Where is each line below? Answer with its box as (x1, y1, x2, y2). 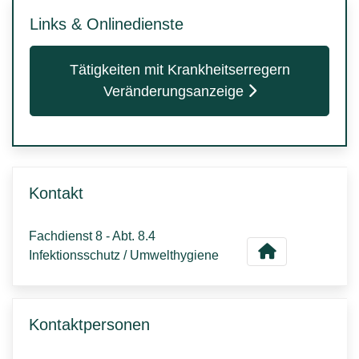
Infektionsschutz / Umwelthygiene (29, 248, 219, 262)
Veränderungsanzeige (103, 83, 244, 99)
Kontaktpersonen (29, 316, 150, 333)
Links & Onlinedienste (30, 15, 184, 33)
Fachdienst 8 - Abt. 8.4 (29, 228, 155, 243)
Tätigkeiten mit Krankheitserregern (69, 62, 290, 78)
